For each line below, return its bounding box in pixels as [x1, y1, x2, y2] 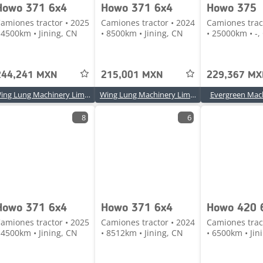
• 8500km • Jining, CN [101, 28, 183, 39]
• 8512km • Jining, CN [101, 227, 183, 238]
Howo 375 [207, 3, 257, 15]
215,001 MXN [101, 70, 163, 80]
